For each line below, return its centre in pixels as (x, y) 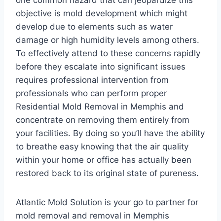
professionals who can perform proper (91, 93)
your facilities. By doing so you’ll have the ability (110, 133)
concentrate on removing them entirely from (103, 120)
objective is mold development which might (102, 13)
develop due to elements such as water (94, 27)
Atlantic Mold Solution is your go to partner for (107, 202)
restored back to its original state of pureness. (107, 173)
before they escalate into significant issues (101, 67)
